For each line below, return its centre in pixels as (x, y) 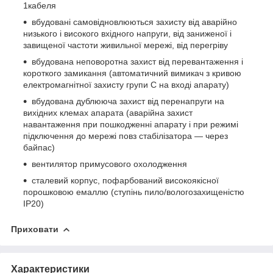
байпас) (39, 147)
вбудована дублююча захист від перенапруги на (128, 101)
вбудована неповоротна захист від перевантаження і (137, 61)
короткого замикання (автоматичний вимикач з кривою (132, 73)
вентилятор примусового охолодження (109, 164)
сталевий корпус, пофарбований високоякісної (125, 180)
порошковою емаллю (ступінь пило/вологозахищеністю (134, 192)
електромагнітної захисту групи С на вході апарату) (126, 84)
